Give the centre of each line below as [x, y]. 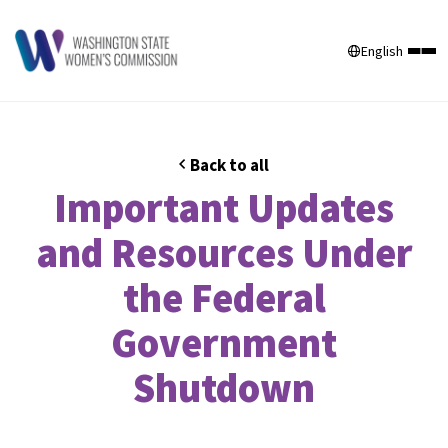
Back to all [229, 165]
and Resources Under [224, 253]
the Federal [224, 298]
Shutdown [224, 388]
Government [224, 343]
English [382, 50]
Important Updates [224, 208]
